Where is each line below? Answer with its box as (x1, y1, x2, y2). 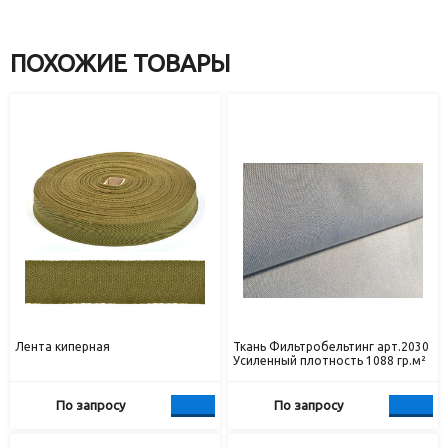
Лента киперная (15, 340, 111, 354)
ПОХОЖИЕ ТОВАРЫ (10, 50, 230, 78)
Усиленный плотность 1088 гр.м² (233, 354, 427, 368)
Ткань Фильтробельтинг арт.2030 (233, 340, 430, 354)
